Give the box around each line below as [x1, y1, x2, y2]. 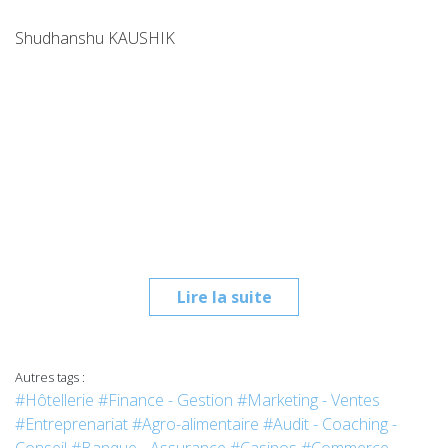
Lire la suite [176, 286, 272, 308]
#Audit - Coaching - [263, 413, 397, 435]
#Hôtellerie [15, 389, 94, 411]
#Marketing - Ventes [237, 389, 380, 411]
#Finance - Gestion [98, 389, 233, 411]
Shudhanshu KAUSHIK [15, 27, 175, 49]
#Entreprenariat [15, 413, 128, 435]
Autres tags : [15, 368, 85, 386]
